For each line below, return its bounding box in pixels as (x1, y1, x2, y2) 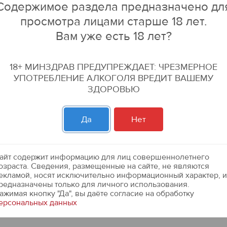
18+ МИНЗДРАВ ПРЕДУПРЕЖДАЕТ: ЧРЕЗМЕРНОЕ (10, 61, 217, 73)
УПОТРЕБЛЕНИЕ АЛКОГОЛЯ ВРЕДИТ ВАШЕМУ (14, 72, 213, 84)
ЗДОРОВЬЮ (87, 84, 140, 95)
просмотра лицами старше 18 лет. (20, 14, 207, 29)
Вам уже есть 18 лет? (55, 29, 172, 44)
